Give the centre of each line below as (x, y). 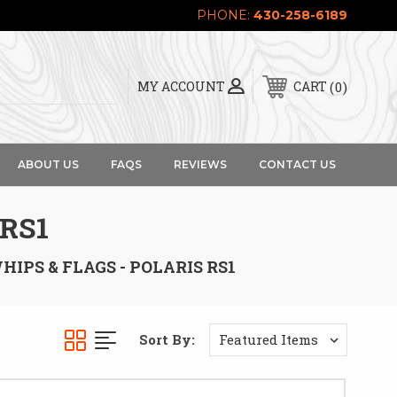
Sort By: (167, 339)
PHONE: (225, 15)
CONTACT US (297, 164)
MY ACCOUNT (181, 86)
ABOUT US (48, 164)
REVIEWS (200, 164)
